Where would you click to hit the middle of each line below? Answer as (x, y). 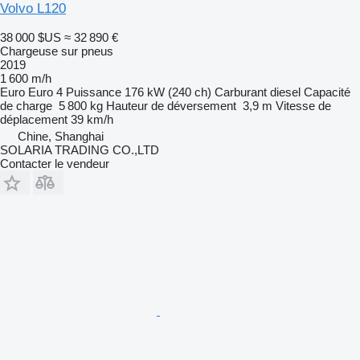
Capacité (327, 92)
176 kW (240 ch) (168, 92)
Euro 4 (45, 92)
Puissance (94, 92)
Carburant (241, 92)
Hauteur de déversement (171, 105)
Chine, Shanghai (61, 136)
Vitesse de (303, 105)
